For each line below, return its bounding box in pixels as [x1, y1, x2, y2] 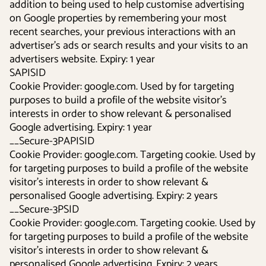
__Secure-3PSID [9, 201, 79, 218]
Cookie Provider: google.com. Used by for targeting [9, 78, 234, 96]
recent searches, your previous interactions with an [9, 23, 236, 41]
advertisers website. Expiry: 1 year [9, 50, 155, 68]
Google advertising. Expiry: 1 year [9, 119, 152, 137]
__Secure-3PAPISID [9, 132, 94, 150]
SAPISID [9, 64, 46, 82]
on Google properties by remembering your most [9, 9, 227, 27]
